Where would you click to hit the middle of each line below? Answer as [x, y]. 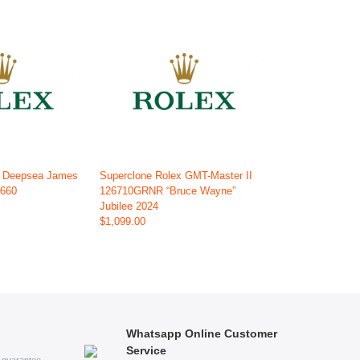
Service [146, 350]
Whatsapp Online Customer [202, 333]
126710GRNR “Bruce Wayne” [167, 191]
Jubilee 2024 [129, 207]
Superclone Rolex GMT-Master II [176, 176]
